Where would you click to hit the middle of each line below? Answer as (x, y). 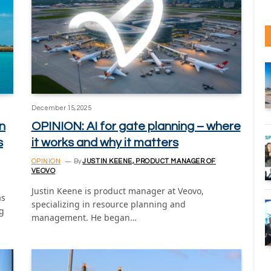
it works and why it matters (105, 143)
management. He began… (84, 218)
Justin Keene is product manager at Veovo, (117, 191)
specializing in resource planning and (108, 204)
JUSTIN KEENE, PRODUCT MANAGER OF (149, 162)
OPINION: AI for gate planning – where (136, 127)
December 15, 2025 (61, 108)
